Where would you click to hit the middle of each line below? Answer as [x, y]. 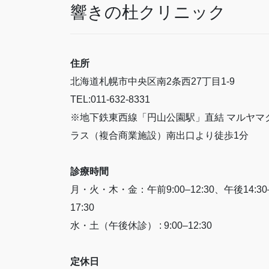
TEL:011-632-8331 [110, 99]
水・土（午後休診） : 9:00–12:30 [141, 225]
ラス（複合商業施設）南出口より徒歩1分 [159, 135]
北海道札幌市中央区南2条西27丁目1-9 [153, 81]
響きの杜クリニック [148, 12]
